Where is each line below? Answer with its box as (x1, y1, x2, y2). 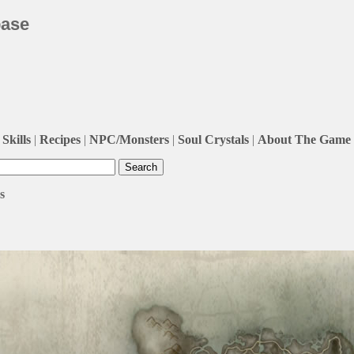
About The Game (258, 132, 351, 146)
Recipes (40, 132, 81, 146)
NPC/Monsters (89, 132, 169, 146)
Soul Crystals (178, 132, 249, 146)
